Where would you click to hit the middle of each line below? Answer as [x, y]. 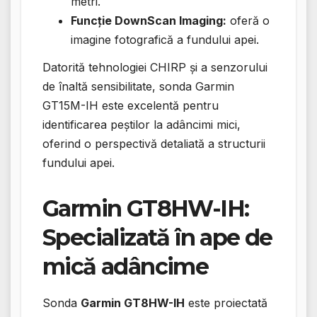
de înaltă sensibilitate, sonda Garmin [138, 87]
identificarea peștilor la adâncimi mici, [142, 125]
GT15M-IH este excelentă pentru [131, 106]
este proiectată [226, 303]
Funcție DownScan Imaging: [149, 20]
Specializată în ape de [157, 238]
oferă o [248, 20]
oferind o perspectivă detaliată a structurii [154, 144]
